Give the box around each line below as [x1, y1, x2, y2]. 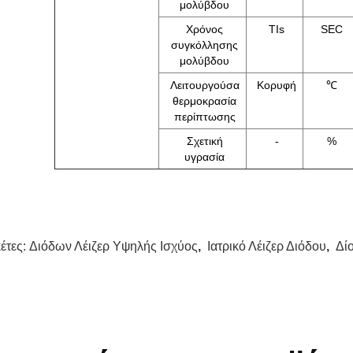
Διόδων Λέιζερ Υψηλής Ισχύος [29, 240, 198, 253]
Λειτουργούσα [169, 79, 240, 91]
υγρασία [184, 150, 225, 163]
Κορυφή [257, 79, 296, 91]
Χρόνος [186, 23, 223, 35]
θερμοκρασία [173, 95, 236, 107]
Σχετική [186, 135, 223, 147]
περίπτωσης [173, 110, 236, 123]
